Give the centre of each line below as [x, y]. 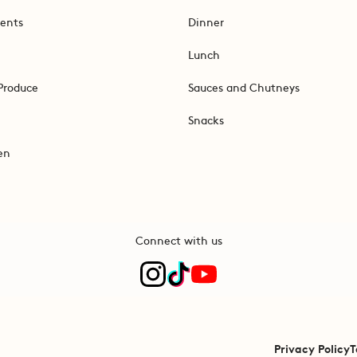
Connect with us [178, 239]
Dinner [206, 21]
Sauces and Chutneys [243, 86]
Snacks [206, 119]
